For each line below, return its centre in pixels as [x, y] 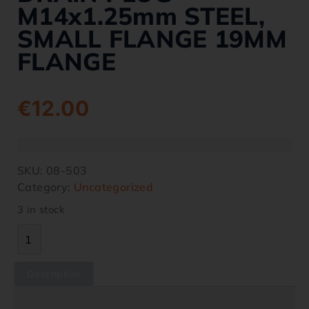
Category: [46, 187]
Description [54, 274]
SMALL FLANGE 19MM [152, 39]
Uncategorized [114, 187]
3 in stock [41, 209]
